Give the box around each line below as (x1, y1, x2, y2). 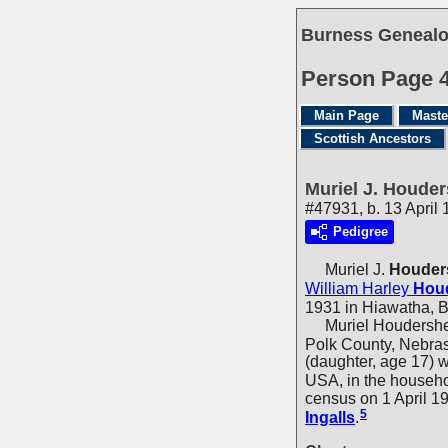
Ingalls (305, 408, 355, 426)
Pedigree (333, 224, 388, 240)
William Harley (305, 279, 409, 297)
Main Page (314, 108, 379, 123)
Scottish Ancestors (314, 131, 431, 146)
